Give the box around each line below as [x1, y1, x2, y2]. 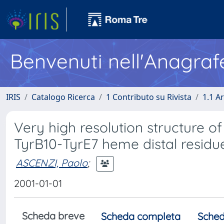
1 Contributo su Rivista [106, 91, 191, 102]
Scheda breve [22, 209, 84, 222]
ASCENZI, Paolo [16, 156, 87, 169]
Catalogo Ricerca [31, 91, 95, 102]
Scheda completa [101, 210, 180, 222]
